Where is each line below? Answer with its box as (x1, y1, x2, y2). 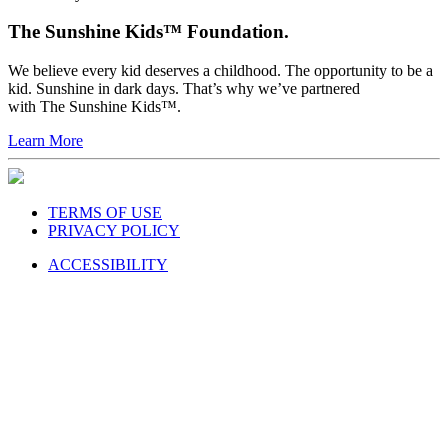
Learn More (8, 132, 83, 149)
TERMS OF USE (48, 204, 162, 221)
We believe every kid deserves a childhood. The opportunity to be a (8, 62, 433, 79)
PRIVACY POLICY (48, 222, 180, 239)
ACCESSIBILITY (48, 256, 168, 273)
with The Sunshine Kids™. (8, 98, 181, 115)
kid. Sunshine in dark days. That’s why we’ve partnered (8, 80, 360, 97)
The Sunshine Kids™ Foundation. (8, 21, 289, 43)
